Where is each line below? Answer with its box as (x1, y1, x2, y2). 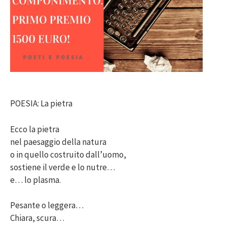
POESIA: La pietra (10, 98, 72, 109)
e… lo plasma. (10, 174, 61, 185)
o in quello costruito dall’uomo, (10, 148, 126, 160)
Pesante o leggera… (10, 200, 84, 211)
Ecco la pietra (10, 123, 59, 135)
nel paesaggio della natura (10, 136, 106, 147)
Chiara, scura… (10, 212, 64, 224)
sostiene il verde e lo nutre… (10, 161, 115, 173)
